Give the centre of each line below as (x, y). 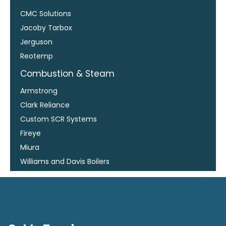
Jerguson (36, 42)
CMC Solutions (46, 13)
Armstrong (39, 91)
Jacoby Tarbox (46, 27)
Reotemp (37, 56)
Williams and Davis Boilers (65, 161)
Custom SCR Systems (59, 119)
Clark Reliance (45, 105)
